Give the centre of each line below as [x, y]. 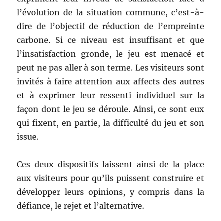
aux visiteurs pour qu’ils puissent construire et [110, 178]
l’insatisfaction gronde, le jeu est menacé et [110, 54]
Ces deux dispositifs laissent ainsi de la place [110, 164]
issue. [28, 136]
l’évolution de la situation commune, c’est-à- [110, 12]
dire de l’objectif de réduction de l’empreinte [110, 26]
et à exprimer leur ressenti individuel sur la [110, 95]
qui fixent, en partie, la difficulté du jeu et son [110, 123]
